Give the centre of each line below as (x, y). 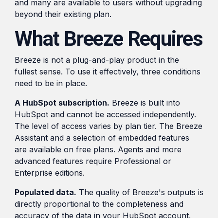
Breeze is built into (145, 102)
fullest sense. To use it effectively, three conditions (108, 71)
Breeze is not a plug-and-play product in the (97, 60)
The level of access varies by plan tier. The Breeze (109, 126)
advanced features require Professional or (93, 161)
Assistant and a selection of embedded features (102, 137)
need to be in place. (51, 83)
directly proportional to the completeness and (99, 204)
